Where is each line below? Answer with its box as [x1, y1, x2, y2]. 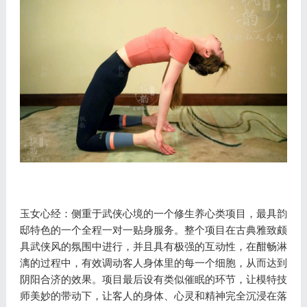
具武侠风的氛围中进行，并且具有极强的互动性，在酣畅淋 [19, 240, 287, 252]
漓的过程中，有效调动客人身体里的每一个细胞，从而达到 [19, 256, 287, 269]
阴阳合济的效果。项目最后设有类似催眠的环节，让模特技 [19, 273, 287, 285]
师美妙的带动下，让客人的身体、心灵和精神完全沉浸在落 [19, 289, 287, 302]
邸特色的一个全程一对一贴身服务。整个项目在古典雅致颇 [19, 223, 287, 236]
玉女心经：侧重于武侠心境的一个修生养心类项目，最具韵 [19, 207, 287, 219]
